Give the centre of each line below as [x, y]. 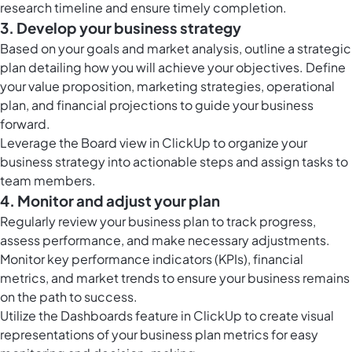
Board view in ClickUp [146, 143]
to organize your [259, 143]
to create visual [288, 316]
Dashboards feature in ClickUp [151, 316]
